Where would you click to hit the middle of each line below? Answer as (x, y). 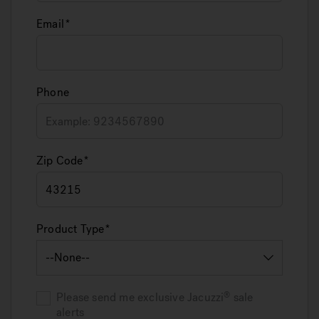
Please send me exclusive (122, 297)
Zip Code (60, 161)
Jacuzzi (206, 297)
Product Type (70, 229)
